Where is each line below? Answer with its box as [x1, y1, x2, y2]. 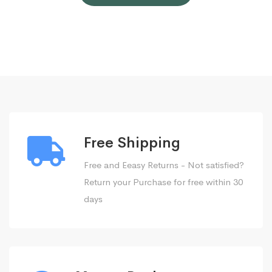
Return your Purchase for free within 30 [84, 176, 243, 188]
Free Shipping [84, 134, 180, 152]
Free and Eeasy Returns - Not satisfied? [84, 159, 244, 171]
